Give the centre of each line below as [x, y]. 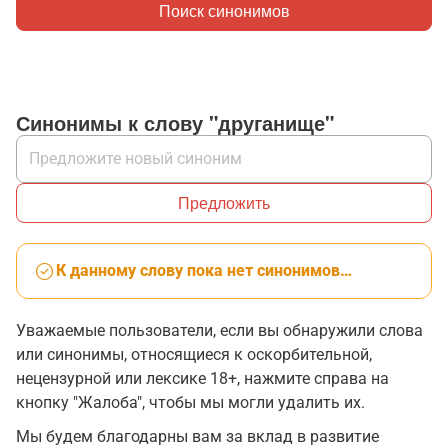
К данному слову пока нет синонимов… [204, 270]
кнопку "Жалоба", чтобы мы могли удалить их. [190, 402]
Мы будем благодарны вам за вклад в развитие [197, 436]
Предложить [224, 202]
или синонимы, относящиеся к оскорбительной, [194, 354]
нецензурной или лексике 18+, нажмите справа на [202, 378]
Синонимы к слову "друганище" [175, 122]
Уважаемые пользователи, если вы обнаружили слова [219, 330]
